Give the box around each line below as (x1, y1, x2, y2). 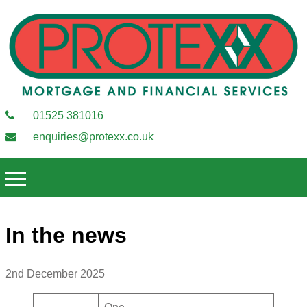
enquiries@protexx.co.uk (30, 130, 153, 143)
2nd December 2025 (5, 268, 105, 280)
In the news (5, 222, 127, 247)
